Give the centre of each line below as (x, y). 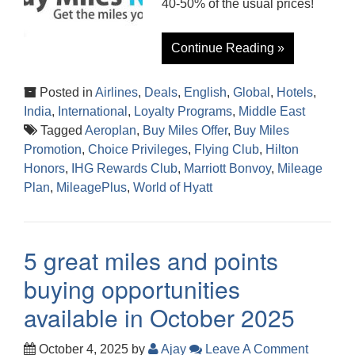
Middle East (272, 111)
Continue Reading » (228, 48)
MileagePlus (92, 187)
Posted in (66, 92)
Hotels (295, 92)
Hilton (282, 149)
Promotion (53, 149)
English (205, 92)
